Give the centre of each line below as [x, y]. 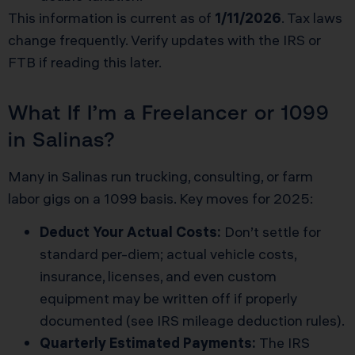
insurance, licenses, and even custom [158, 276]
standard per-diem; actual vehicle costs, [168, 254]
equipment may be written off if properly [168, 298]
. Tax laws [312, 17]
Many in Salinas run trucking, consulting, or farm [160, 176]
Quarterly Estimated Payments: [148, 342]
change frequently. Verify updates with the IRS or [164, 40]
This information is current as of [111, 17]
